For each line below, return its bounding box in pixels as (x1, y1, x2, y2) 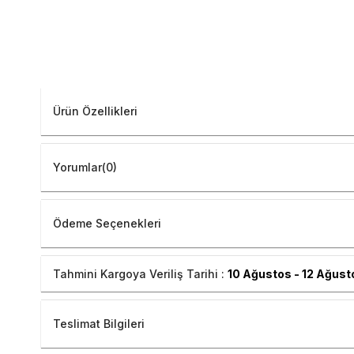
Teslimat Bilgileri (53, 317, 145, 331)
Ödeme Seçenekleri (53, 217, 161, 231)
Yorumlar (53, 160, 102, 175)
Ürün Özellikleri (53, 104, 137, 119)
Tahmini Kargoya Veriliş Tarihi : (53, 267, 228, 281)
